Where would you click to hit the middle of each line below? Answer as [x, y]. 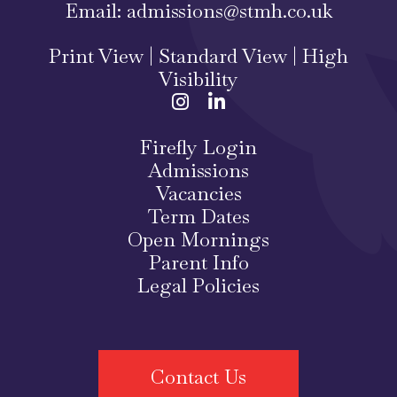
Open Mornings [198, 240]
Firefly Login [198, 148]
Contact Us [198, 377]
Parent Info [198, 263]
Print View [96, 56]
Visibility [198, 79]
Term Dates [198, 217]
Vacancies [198, 194]
